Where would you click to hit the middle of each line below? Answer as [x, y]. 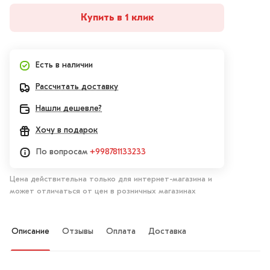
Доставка [167, 232]
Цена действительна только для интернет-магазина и [111, 180]
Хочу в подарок [67, 131]
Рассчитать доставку [77, 87]
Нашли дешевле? [69, 109]
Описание [30, 232]
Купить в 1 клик [117, 18]
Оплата [121, 232]
